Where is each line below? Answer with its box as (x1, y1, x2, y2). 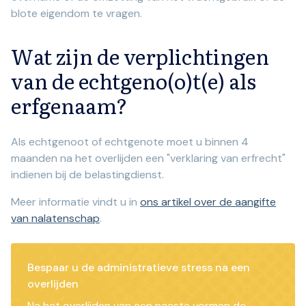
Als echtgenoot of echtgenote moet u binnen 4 (11, 135, 249, 150)
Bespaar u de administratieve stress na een (27, 260, 250, 275)
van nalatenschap (11, 211, 100, 226)
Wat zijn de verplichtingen (11, 41, 269, 72)
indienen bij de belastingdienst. (11, 167, 164, 182)
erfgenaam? (11, 90, 128, 121)
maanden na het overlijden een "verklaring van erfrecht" (11, 151, 286, 166)
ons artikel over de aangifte (140, 195, 276, 210)
